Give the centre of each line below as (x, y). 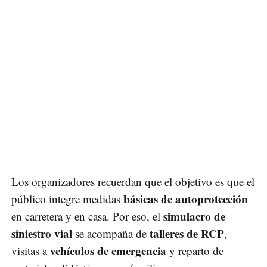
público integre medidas (67, 198)
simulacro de (194, 216)
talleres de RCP (187, 233)
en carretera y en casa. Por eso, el (87, 216)
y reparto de (195, 250)
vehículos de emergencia (108, 250)
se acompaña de (111, 233)
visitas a (31, 250)
